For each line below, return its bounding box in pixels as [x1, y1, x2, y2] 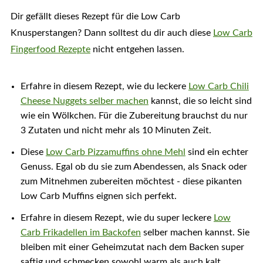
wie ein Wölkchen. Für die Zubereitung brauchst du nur [20, 111, 248, 121]
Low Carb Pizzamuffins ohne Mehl [45, 147, 186, 157]
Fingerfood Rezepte [10, 45, 90, 55]
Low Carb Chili [188, 82, 249, 92]
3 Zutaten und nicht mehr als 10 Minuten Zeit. [20, 126, 211, 136]
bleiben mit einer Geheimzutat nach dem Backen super [20, 242, 244, 252]
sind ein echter [185, 147, 248, 157]
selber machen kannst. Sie [140, 228, 249, 238]
